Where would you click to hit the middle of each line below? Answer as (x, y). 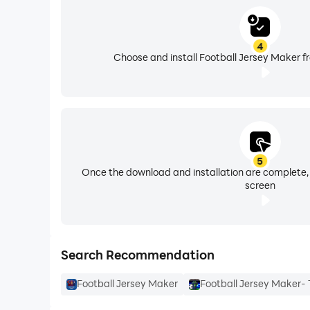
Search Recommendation (137, 254)
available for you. (106, 17)
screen (260, 185)
